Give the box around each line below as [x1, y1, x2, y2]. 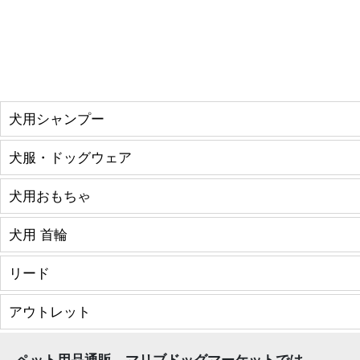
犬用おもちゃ [9, 186, 91, 204]
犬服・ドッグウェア [9, 148, 132, 166]
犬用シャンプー [9, 109, 104, 127]
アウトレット [9, 302, 91, 320]
